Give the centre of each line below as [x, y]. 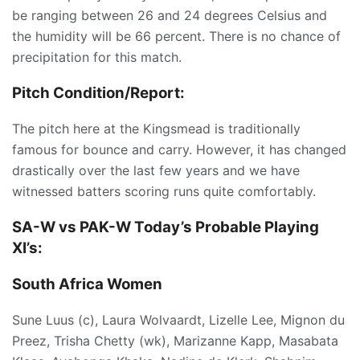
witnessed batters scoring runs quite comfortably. [164, 192]
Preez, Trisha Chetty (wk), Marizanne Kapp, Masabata [175, 341]
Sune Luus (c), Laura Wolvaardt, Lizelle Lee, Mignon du [178, 320]
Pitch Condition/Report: [98, 92]
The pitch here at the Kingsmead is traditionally [156, 129]
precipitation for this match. [97, 57]
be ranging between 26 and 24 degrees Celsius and [170, 15]
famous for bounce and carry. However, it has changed [179, 150]
